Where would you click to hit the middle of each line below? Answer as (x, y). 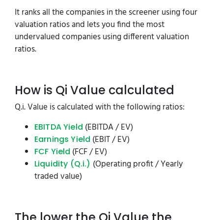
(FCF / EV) (89, 152)
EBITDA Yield (59, 127)
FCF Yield (53, 151)
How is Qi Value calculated (95, 90)
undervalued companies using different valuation (102, 37)
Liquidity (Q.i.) (63, 164)
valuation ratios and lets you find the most (90, 25)
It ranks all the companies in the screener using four (106, 13)
